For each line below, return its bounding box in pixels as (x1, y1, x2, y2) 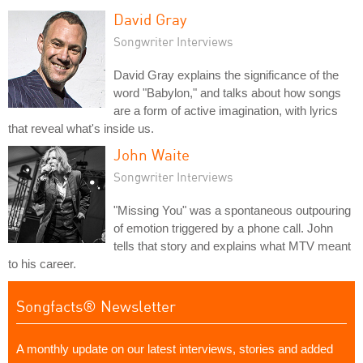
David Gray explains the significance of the (113, 68, 339, 82)
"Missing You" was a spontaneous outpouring (113, 203, 351, 217)
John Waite (113, 145, 190, 164)
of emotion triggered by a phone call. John (113, 221, 333, 235)
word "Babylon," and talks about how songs (113, 86, 341, 100)
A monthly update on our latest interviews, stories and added (16, 342, 333, 356)
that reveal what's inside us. (8, 122, 154, 135)
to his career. (8, 257, 76, 271)
